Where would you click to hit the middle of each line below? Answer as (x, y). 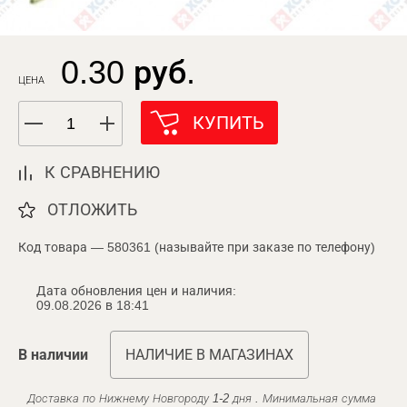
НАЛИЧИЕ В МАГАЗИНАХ (209, 355)
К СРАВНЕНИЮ (102, 173)
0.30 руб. (128, 72)
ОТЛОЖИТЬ (92, 210)
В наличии (53, 355)
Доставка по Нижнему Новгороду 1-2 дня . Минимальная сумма (202, 398)
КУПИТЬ (228, 123)
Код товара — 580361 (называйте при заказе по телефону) (197, 247)
